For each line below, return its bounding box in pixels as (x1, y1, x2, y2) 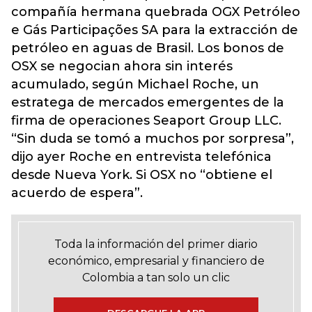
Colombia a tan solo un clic (82, 271, 230, 284)
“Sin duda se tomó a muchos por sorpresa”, (11, 131, 294, 146)
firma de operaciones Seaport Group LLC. (11, 113, 281, 128)
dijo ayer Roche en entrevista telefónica (11, 149, 272, 164)
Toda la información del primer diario (54, 237, 258, 251)
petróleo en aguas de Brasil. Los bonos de (11, 40, 284, 56)
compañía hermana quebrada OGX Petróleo (11, 4, 300, 19)
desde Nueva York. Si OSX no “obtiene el (11, 167, 272, 182)
